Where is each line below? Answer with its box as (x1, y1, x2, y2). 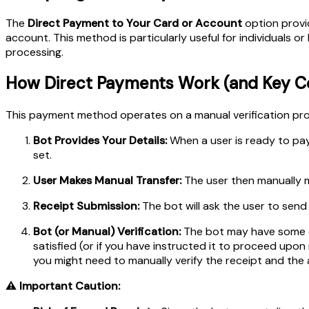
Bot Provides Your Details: (33, 133, 167, 148)
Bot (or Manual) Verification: (33, 224, 181, 239)
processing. (6, 44, 63, 59)
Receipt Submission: (33, 199, 139, 214)
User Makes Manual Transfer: (33, 173, 181, 188)
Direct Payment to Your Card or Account (28, 15, 242, 30)
